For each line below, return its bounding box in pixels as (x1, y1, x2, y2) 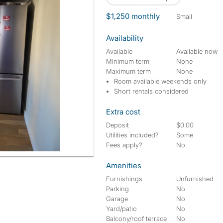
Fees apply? (106, 141, 142, 149)
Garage (106, 195, 128, 203)
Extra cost (106, 107, 140, 116)
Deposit (106, 121, 129, 129)
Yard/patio (106, 205, 137, 213)
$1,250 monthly (106, 11, 160, 21)
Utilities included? (106, 131, 159, 139)
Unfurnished (176, 175, 214, 183)
